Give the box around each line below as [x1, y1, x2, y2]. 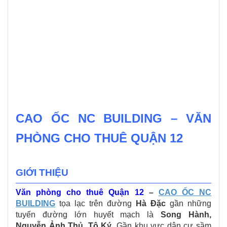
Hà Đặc [136, 199, 166, 208]
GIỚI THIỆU [16, 167, 68, 178]
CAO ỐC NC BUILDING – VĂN [16, 111, 211, 125]
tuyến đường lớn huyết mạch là [16, 210, 161, 219]
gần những [166, 199, 211, 208]
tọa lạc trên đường [55, 199, 136, 208]
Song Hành [161, 210, 210, 219]
